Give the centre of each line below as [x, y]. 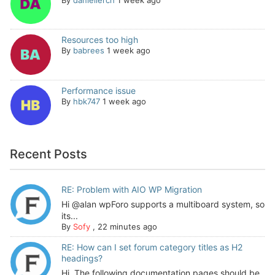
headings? [82, 258]
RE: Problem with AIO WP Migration [131, 190]
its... [69, 216]
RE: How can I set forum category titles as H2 [152, 247]
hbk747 [86, 101]
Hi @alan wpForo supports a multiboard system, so [163, 204]
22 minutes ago [127, 227]
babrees [88, 51]
